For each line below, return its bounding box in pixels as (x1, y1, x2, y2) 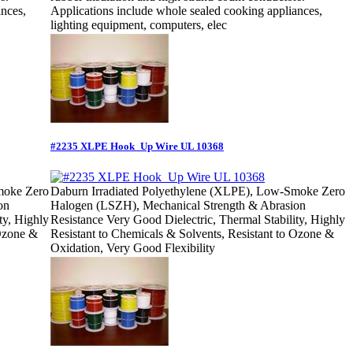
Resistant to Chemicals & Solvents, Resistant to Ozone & (50, 227, 334, 241)
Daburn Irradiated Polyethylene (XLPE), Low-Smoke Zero (50, 184, 345, 199)
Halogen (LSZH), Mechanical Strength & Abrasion (50, 199, 306, 213)
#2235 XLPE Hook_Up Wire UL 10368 (50, 139, 224, 152)
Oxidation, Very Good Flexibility (50, 241, 215, 255)
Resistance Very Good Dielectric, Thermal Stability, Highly (50, 213, 345, 227)
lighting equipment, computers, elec (50, 18, 227, 32)
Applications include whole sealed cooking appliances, (50, 4, 322, 18)
